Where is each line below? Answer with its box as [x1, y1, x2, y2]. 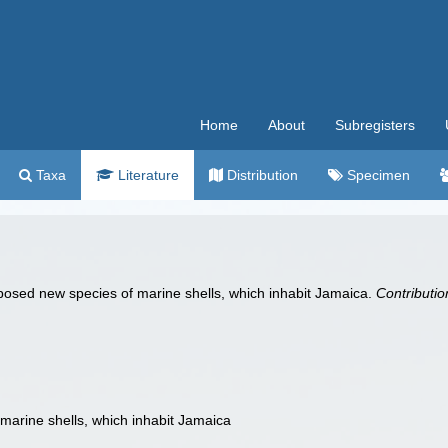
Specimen [343, 167, 410, 183]
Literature [114, 167, 179, 183]
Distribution [223, 167, 298, 183]
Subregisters [335, 117, 415, 133]
